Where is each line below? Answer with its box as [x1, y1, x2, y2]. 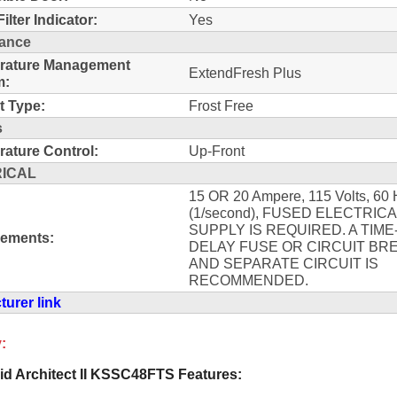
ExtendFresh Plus [189, 64, 301, 81]
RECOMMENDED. [189, 271, 308, 288]
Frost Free [189, 97, 253, 113]
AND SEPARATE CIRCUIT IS [189, 254, 378, 271]
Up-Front [189, 142, 245, 159]
